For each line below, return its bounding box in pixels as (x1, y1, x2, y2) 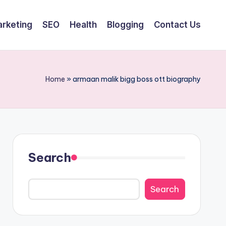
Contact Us (154, 20, 201, 30)
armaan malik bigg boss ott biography (73, 75, 201, 84)
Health (70, 20, 97, 30)
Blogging (107, 20, 144, 30)
